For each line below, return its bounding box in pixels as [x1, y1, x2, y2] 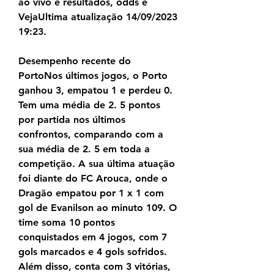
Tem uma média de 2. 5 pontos [18, 99, 160, 111]
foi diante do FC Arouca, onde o [18, 172, 168, 185]
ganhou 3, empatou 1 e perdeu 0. [18, 84, 172, 97]
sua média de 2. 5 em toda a [18, 143, 150, 155]
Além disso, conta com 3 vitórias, [18, 261, 171, 273]
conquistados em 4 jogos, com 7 [18, 231, 167, 243]
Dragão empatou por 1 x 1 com [18, 187, 164, 199]
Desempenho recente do [18, 55, 131, 67]
